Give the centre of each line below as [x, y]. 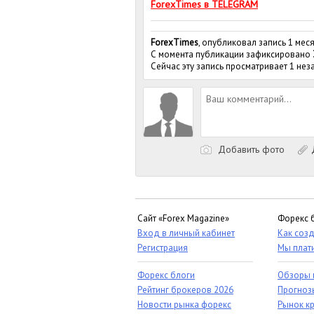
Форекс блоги [166, 275]
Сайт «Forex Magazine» [183, 218]
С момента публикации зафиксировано [232, 54]
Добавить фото [250, 149]
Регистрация [163, 248]
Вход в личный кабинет [186, 233]
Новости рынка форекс [184, 305]
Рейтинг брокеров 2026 [185, 290]
